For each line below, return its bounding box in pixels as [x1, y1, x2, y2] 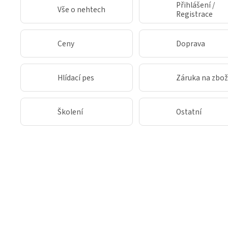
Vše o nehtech [58, 4, 105, 15]
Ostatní [176, 106, 202, 118]
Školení [58, 106, 83, 118]
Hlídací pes [58, 72, 94, 83]
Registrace [176, 8, 213, 20]
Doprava [176, 38, 205, 49]
